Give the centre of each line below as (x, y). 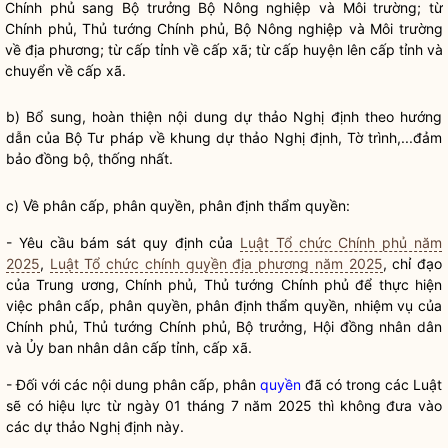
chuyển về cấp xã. (65, 70)
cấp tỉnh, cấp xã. (195, 347)
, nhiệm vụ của (394, 305)
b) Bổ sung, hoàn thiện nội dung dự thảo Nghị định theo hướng (224, 116)
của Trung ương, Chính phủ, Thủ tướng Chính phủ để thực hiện (224, 284)
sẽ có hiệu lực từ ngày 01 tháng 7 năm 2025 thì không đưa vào (224, 405)
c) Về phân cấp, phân (78, 205)
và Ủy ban (41, 347)
